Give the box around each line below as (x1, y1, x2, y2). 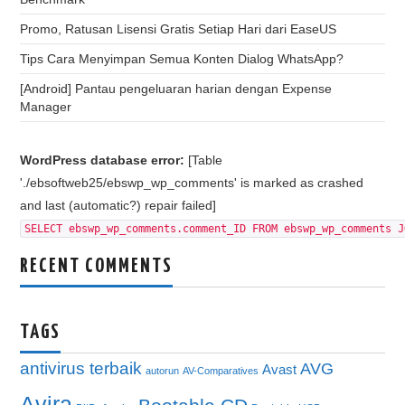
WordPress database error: (20, 153, 185, 167)
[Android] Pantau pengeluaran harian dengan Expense (20, 81, 333, 96)
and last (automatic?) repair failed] (20, 198, 217, 212)
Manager (20, 99, 72, 114)
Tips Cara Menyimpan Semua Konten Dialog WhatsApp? (20, 52, 344, 66)
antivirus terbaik (20, 359, 143, 378)
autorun (146, 365, 180, 376)
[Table (184, 153, 223, 167)
